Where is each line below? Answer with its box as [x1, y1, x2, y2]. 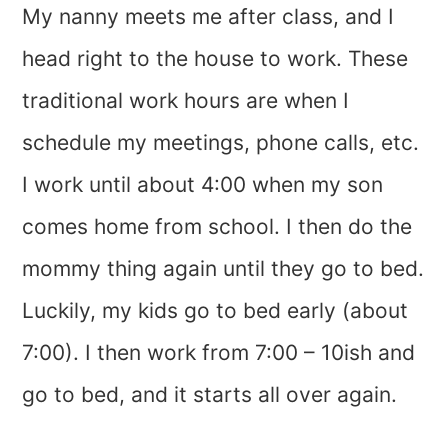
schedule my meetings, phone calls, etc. [22, 130, 420, 156]
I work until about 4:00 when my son [22, 172, 384, 198]
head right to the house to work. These [22, 46, 409, 72]
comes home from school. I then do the [22, 214, 413, 240]
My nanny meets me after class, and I [22, 4, 395, 30]
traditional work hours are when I [22, 88, 350, 114]
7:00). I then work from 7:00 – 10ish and [22, 340, 416, 366]
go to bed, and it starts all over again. [22, 382, 398, 408]
